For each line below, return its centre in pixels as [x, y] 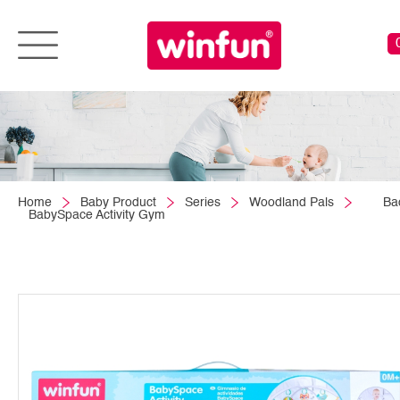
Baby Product [118, 202]
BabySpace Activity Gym [97, 215]
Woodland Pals [292, 202]
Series [203, 202]
